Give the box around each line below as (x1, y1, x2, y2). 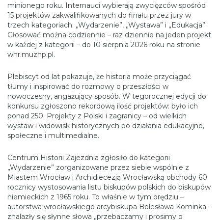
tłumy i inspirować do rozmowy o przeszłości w (7, 82, 168, 91)
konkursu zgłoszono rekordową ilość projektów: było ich (7, 102, 198, 111)
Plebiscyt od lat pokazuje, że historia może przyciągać (7, 72, 191, 82)
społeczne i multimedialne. (7, 131, 99, 140)
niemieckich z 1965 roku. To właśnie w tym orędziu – (7, 192, 184, 202)
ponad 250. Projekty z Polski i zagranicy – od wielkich (7, 111, 187, 121)
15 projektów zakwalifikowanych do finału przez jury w (7, 11, 191, 20)
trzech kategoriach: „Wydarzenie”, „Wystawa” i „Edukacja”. (7, 21, 207, 30)
